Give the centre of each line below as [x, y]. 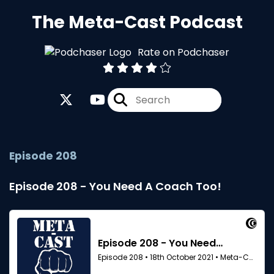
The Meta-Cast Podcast [137, 22]
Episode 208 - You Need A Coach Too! [115, 187]
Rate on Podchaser [183, 52]
